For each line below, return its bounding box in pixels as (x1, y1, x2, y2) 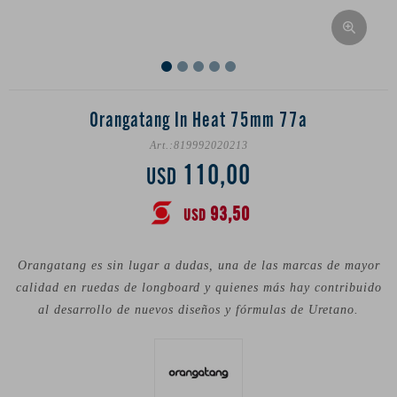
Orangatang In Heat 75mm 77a (90, 108, 307, 134)
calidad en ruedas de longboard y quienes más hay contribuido (15, 281, 382, 294)
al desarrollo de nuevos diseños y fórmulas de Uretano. (38, 303, 359, 316)
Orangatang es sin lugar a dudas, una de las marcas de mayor (17, 259, 380, 272)
